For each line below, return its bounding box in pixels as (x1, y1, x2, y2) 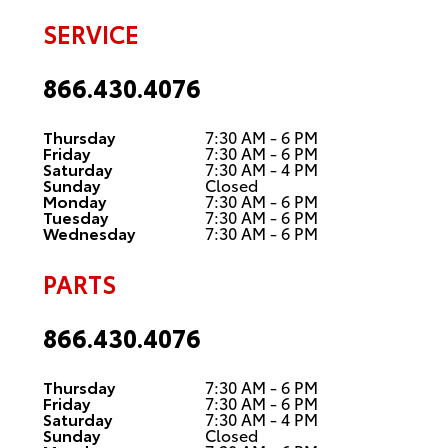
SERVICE (42, 15, 139, 50)
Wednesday (42, 220, 135, 244)
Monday (42, 188, 106, 212)
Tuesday (42, 204, 108, 228)
